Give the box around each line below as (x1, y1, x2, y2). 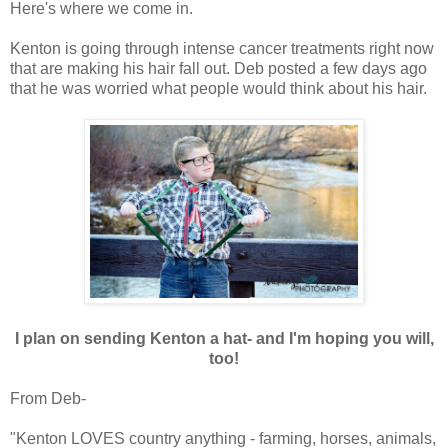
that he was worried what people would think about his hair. (10, 79, 427, 97)
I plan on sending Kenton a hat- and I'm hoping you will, (14, 329, 434, 347)
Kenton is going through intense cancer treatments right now (10, 39, 434, 57)
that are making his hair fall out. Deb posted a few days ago (10, 59, 427, 77)
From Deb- (10, 389, 86, 407)
